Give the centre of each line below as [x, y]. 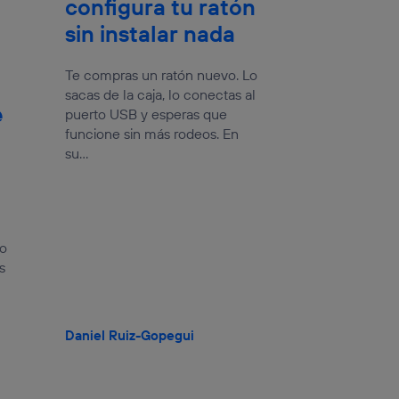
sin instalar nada [150, 33]
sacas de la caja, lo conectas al [160, 94]
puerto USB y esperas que [146, 114]
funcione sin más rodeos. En [151, 133]
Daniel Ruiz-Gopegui [129, 335]
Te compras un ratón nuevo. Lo [161, 74]
